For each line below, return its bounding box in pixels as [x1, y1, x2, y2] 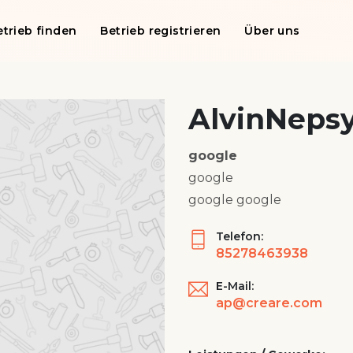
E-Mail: [215, 279, 254, 293]
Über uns [244, 24, 300, 38]
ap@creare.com [215, 295, 322, 310]
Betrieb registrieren [100, 24, 221, 38]
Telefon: [215, 229, 263, 243]
